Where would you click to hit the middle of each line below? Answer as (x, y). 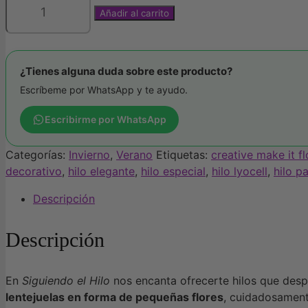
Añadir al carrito (134, 13)
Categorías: (37, 155)
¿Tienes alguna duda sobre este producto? (126, 71)
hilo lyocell (240, 172)
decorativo (34, 172)
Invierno (89, 155)
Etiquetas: (184, 155)
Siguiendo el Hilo (66, 281)
